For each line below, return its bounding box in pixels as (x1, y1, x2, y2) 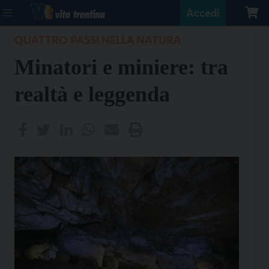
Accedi (186, 6, 220, 19)
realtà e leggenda (14, 82, 170, 106)
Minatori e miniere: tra (14, 55, 228, 79)
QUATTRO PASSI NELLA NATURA (14, 33, 181, 46)
